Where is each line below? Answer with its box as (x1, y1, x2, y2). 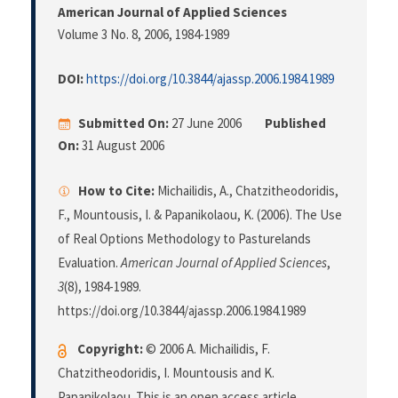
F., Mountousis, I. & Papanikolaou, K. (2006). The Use (58, 206, 342, 224)
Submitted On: (78, 115, 169, 132)
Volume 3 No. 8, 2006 (58, 26, 169, 44)
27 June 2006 (169, 115, 244, 132)
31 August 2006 (79, 137, 164, 155)
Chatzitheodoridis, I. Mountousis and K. (58, 364, 275, 382)
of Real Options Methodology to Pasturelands (58, 230, 311, 248)
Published (265, 115, 326, 132)
